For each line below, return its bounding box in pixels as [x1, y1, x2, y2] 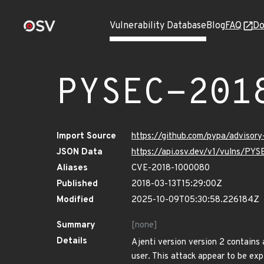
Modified [57, 194, 94, 206]
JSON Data [57, 147, 103, 158]
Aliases [57, 163, 88, 174]
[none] [131, 220, 157, 231]
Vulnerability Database [110, 20, 206, 32]
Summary [57, 220, 95, 231]
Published [57, 179, 98, 190]
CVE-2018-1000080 [131, 163, 210, 174]
